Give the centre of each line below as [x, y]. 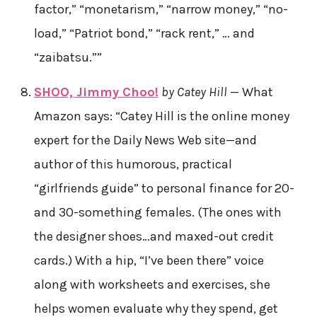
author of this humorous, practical [133, 164]
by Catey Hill [194, 92]
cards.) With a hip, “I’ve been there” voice [149, 260]
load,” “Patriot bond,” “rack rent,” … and [144, 33]
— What [250, 92]
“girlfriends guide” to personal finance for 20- [164, 188]
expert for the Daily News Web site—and [145, 140]
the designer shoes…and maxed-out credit [154, 236]
